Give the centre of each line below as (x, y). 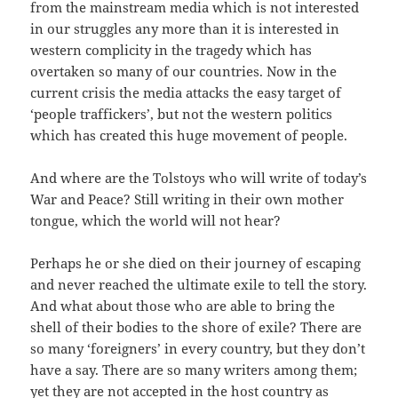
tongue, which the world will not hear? (156, 221)
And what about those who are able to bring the (183, 306)
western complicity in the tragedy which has (171, 50)
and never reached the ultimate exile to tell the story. (199, 285)
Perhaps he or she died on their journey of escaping (196, 263)
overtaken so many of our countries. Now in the (184, 72)
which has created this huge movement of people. (189, 135)
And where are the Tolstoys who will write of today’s (199, 178)
